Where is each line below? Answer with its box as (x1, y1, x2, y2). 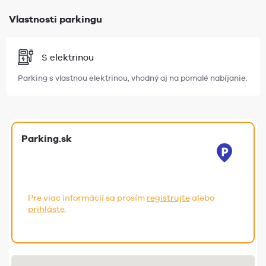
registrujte (147, 193, 190, 203)
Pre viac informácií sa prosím (28, 193, 147, 203)
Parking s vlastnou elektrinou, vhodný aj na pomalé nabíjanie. (18, 74, 248, 83)
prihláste (28, 204, 65, 214)
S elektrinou (42, 52, 94, 62)
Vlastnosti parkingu (9, 13, 102, 26)
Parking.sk (21, 132, 72, 145)
